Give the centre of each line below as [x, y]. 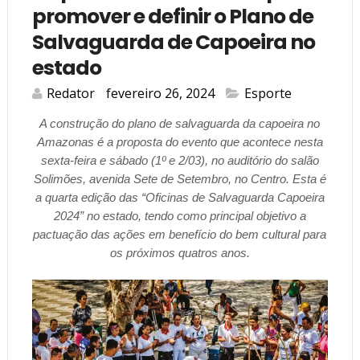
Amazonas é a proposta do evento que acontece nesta [180, 142]
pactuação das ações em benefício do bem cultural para [180, 235]
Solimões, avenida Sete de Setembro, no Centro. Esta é [180, 179]
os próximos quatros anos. [180, 253]
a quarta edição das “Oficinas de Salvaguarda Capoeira [180, 198]
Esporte [268, 94]
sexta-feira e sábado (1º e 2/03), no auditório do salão [180, 161]
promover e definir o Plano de [172, 17]
